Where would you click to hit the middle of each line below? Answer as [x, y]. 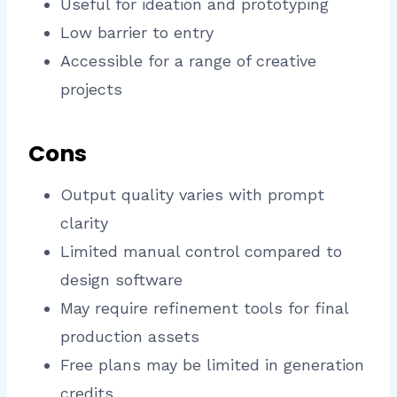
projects [91, 90]
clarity [84, 223]
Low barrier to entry [137, 33]
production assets [130, 337]
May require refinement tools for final [204, 308]
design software [121, 280]
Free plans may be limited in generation [212, 365]
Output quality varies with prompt [192, 195]
